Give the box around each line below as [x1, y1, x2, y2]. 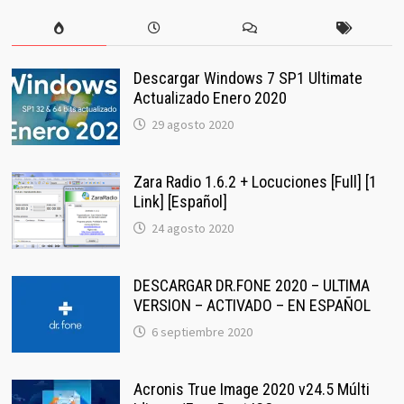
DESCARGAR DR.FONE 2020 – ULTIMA [133, 276, 370, 296]
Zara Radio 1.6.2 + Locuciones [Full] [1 [133, 172, 377, 192]
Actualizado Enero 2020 [133, 88, 287, 108]
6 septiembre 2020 [151, 324, 252, 341]
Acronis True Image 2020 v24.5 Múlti [133, 380, 370, 399]
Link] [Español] [133, 192, 227, 212]
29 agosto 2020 [151, 116, 234, 133]
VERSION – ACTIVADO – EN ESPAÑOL [133, 296, 371, 316]
